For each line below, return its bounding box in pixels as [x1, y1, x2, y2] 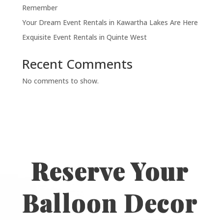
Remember [22, 3, 57, 13]
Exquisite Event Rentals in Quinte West [22, 32, 147, 42]
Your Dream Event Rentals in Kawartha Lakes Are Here [22, 18, 198, 27]
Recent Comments [22, 55, 133, 73]
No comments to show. [22, 76, 99, 86]
